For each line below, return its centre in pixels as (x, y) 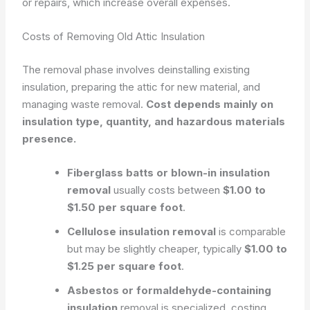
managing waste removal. (84, 104)
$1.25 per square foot (125, 266)
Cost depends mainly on (210, 104)
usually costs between (167, 190)
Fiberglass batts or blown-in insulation (169, 172)
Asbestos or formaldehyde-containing (170, 290)
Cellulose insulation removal (142, 231)
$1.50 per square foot (125, 207)
